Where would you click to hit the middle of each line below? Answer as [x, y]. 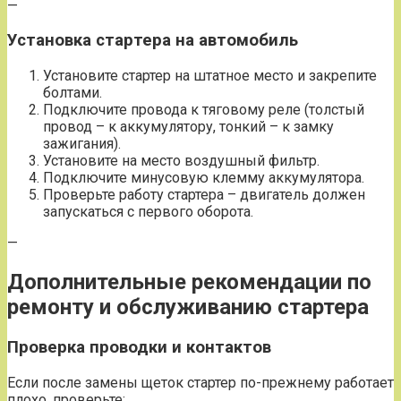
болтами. [73, 93]
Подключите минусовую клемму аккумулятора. [204, 178]
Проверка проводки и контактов [139, 347]
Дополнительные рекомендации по [189, 282]
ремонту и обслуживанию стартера [188, 307]
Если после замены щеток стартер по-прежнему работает [200, 382]
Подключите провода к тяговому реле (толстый [204, 110]
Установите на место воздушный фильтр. [181, 161]
